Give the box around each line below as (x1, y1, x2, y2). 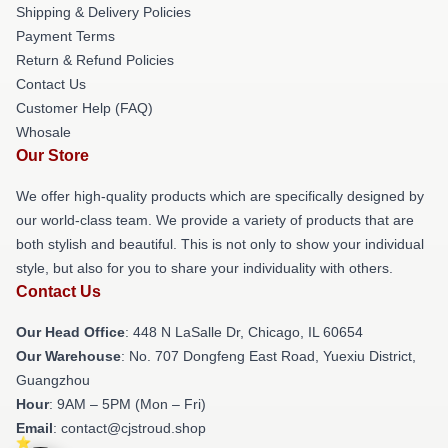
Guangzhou (16, 371, 90, 388)
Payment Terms (16, 27, 115, 44)
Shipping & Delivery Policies (16, 3, 191, 20)
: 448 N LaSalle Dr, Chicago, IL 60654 (125, 323, 363, 340)
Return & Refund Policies (16, 51, 174, 68)
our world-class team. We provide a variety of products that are (16, 211, 414, 228)
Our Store (16, 146, 89, 164)
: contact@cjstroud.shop (53, 419, 206, 436)
